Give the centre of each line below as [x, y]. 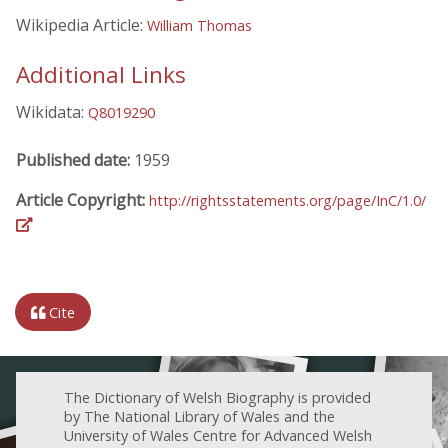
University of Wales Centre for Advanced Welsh [218, 435]
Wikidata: [52, 111]
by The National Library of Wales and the [199, 416]
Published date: [75, 159]
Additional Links [101, 74]
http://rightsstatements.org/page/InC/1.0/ [287, 200]
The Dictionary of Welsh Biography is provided [217, 397]
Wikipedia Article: [81, 25]
